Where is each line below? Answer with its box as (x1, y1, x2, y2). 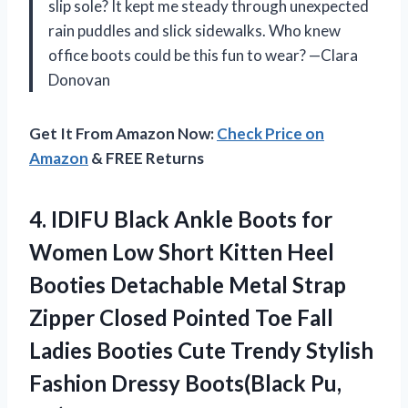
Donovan (48, 69, 110, 89)
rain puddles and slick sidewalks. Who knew (48, 20, 341, 40)
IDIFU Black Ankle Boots (51, 205, 297, 232)
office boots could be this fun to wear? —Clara (48, 45, 358, 65)
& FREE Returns (88, 148, 204, 168)
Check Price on (217, 123, 324, 143)
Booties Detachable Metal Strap (29, 270, 346, 298)
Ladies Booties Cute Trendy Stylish (29, 336, 373, 363)
